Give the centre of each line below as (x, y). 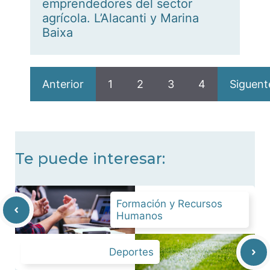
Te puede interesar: (90, 159)
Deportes (131, 252)
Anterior (63, 84)
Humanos (140, 216)
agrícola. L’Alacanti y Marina (121, 18)
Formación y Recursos (169, 204)
